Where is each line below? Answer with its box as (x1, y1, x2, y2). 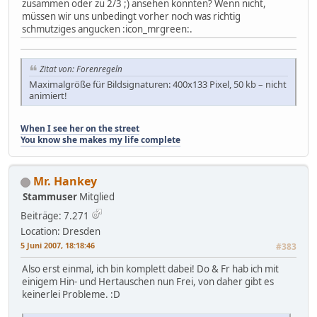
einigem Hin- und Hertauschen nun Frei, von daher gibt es (22, 275, 274, 289)
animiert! (29, 89, 67, 103)
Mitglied (79, 190, 115, 204)
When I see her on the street (21, 122, 139, 135)
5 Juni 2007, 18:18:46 (21, 240, 95, 251)
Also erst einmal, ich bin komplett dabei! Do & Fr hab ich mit (22, 263, 279, 276)
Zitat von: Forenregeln (40, 63, 122, 75)
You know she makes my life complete (21, 134, 180, 146)
